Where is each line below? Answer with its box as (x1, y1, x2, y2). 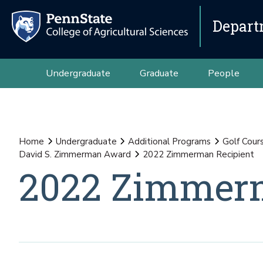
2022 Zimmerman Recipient (142, 149, 254, 160)
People (207, 66, 240, 80)
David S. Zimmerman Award (19, 149, 131, 160)
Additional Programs (128, 136, 211, 147)
